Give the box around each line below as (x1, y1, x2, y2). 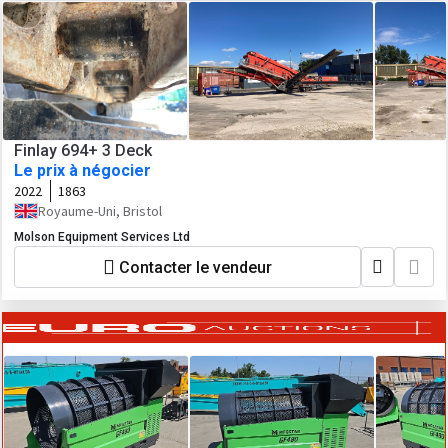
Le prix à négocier (14, 161, 151, 180)
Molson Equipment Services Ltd (14, 230, 190, 244)
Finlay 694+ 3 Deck (14, 141, 152, 160)
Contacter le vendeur (119, 257, 272, 277)
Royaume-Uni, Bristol (38, 202, 162, 220)
